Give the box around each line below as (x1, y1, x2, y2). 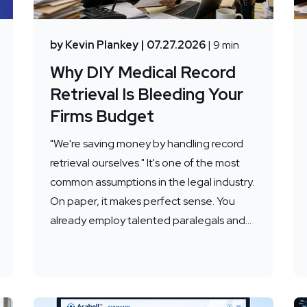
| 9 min (207, 38, 239, 53)
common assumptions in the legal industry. (49, 175, 254, 190)
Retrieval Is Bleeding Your (49, 84, 243, 106)
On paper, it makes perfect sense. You (49, 194, 235, 209)
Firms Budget (49, 106, 154, 127)
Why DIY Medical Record (49, 62, 236, 84)
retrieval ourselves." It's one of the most (49, 156, 240, 171)
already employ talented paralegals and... (49, 213, 251, 228)
